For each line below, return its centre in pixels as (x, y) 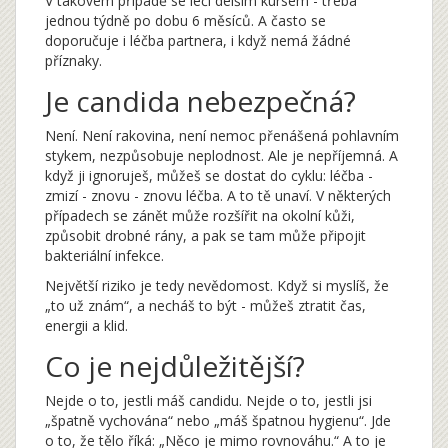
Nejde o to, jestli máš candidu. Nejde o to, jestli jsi (208, 401)
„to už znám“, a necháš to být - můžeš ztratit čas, (205, 306)
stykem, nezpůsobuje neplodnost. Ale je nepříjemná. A (221, 156)
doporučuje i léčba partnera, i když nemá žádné (198, 41)
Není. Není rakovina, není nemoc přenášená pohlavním (222, 136)
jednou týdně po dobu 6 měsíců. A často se (185, 21)
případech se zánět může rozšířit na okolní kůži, (200, 216)
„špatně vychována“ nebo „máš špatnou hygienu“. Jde (218, 421)
